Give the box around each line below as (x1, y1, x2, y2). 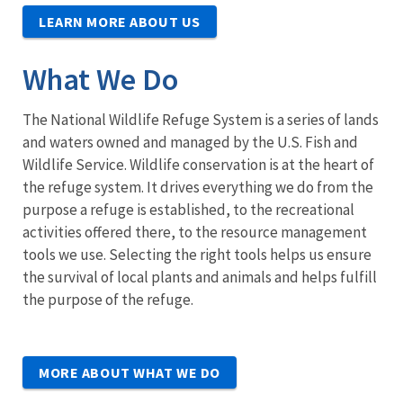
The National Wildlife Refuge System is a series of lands (22, 109, 379, 130)
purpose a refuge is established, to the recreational (22, 199, 354, 219)
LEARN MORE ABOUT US (39, 12, 201, 31)
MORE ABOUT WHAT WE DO (39, 363, 220, 381)
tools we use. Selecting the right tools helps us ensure (22, 244, 372, 264)
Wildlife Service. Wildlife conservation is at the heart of (22, 154, 374, 175)
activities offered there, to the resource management (22, 221, 367, 242)
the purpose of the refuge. (22, 289, 196, 309)
